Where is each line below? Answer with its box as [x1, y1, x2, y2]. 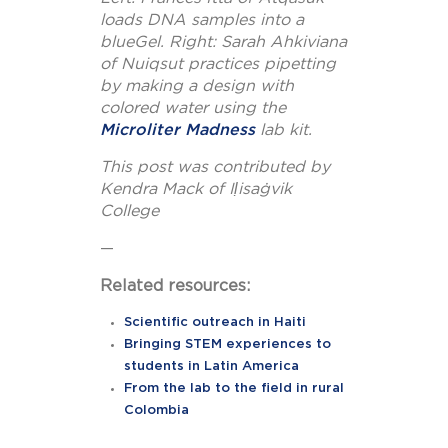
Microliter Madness [100, 122, 255, 139]
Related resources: [100, 278, 250, 295]
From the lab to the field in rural [124, 382, 345, 396]
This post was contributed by [100, 159, 330, 176]
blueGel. [100, 34, 169, 51]
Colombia [124, 404, 190, 418]
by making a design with [100, 78, 294, 95]
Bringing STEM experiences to [124, 338, 332, 352]
